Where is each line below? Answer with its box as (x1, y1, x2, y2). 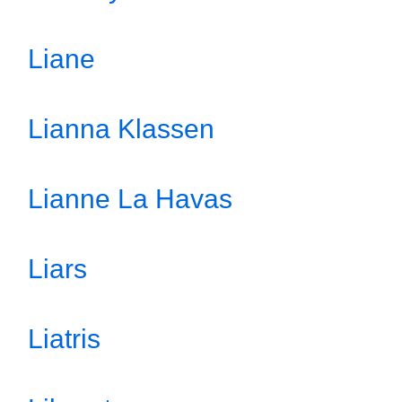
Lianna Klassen (28, 114, 214, 144)
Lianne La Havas (28, 184, 232, 214)
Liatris (28, 324, 100, 354)
